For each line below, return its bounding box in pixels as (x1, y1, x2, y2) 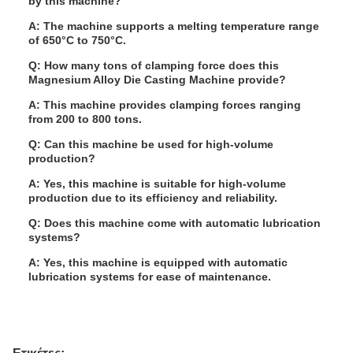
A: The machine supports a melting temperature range (28, 20, 319, 32)
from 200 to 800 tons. (28, 113, 142, 125)
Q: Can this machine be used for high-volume (28, 138, 273, 150)
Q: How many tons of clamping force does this (28, 59, 279, 72)
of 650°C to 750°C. (28, 34, 126, 46)
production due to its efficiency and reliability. (28, 191, 277, 204)
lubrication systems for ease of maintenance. (28, 270, 271, 283)
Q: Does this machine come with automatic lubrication (28, 217, 321, 229)
